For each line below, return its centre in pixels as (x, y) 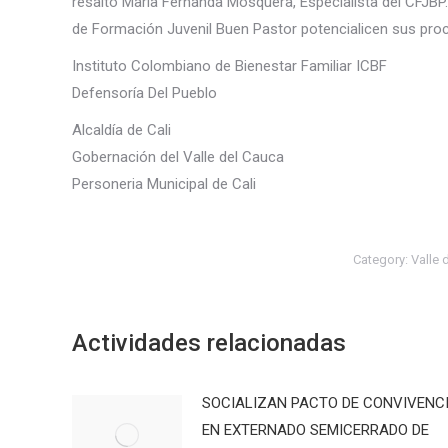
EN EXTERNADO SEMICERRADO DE (315, 429)
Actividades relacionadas (209, 342)
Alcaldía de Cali (121, 129)
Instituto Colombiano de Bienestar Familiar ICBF (229, 65)
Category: (382, 259)
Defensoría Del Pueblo (144, 92)
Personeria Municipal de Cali (164, 183)
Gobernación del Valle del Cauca (178, 156)
